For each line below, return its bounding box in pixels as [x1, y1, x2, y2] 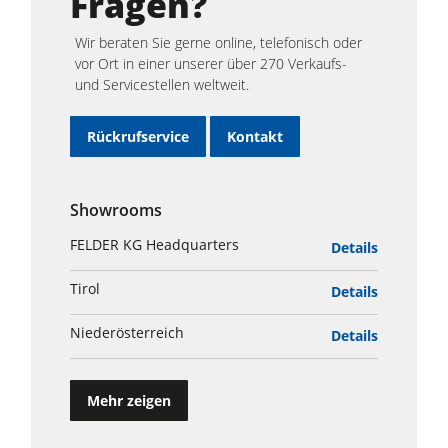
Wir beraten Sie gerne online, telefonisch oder [74, 33, 362, 53]
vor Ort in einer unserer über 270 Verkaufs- [74, 54, 347, 74]
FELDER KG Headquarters [69, 235, 239, 255]
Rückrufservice [86, 126, 189, 146]
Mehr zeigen [86, 390, 171, 410]
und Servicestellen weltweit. [74, 75, 253, 95]
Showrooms [69, 199, 162, 222]
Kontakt [226, 126, 283, 146]
